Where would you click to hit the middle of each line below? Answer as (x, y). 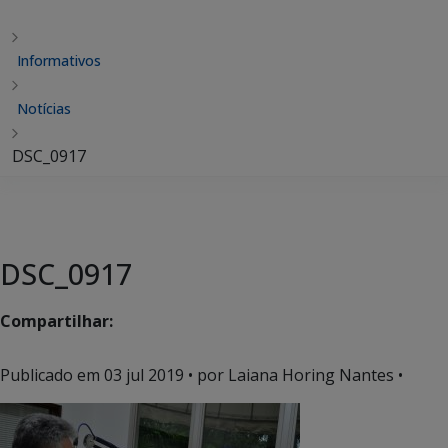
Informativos (59, 60)
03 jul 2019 (144, 375)
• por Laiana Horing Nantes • (293, 375)
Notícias (44, 108)
